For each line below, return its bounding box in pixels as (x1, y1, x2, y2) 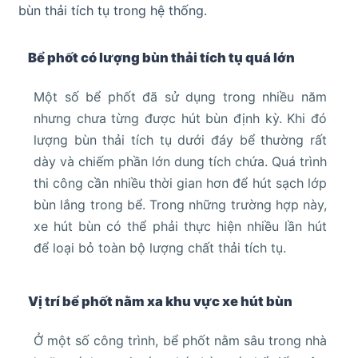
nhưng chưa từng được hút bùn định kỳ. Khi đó (34, 110, 327, 127)
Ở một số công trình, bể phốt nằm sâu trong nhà (34, 332, 327, 349)
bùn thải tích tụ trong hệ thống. (18, 2, 207, 19)
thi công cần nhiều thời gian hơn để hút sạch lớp (34, 175, 327, 192)
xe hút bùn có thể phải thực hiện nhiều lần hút (34, 218, 327, 235)
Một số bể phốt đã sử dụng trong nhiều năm (34, 89, 327, 105)
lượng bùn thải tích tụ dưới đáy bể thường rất (34, 132, 327, 149)
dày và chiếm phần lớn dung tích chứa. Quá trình (34, 153, 327, 170)
